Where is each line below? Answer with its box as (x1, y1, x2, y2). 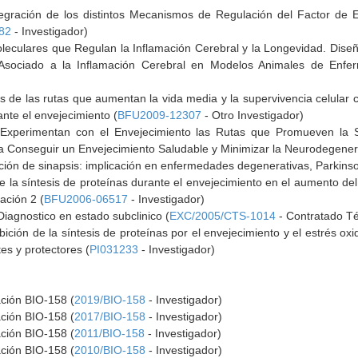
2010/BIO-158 (74, 344, 146, 356)
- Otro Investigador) (201, 109, 304, 121)
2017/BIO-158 (74, 310, 146, 323)
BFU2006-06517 (44, 193, 129, 205)
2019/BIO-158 (74, 293, 146, 306)
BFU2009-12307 (117, 109, 202, 121)
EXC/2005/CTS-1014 (169, 209, 276, 222)
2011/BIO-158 (74, 327, 145, 340)
